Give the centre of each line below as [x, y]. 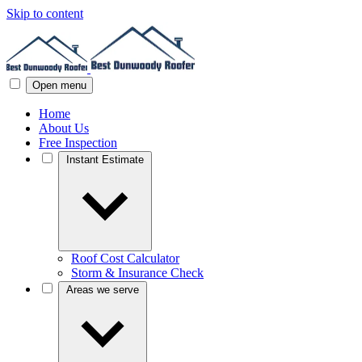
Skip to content [45, 13]
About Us [64, 128]
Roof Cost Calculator [125, 258]
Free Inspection [78, 143]
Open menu [59, 85]
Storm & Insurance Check [137, 273]
